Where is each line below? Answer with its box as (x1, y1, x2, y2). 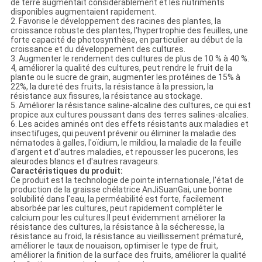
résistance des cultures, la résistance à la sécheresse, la (10, 222, 225, 232)
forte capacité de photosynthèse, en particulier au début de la (10, 35, 243, 45)
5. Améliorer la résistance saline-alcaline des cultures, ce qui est (10, 101, 251, 111)
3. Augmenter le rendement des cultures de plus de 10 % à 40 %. (10, 54, 249, 64)
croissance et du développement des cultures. (10, 44, 185, 54)
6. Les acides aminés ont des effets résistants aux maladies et (10, 119, 249, 129)
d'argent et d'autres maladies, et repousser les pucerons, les (10, 147, 239, 157)
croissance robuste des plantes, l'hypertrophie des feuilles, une (10, 26, 248, 36)
